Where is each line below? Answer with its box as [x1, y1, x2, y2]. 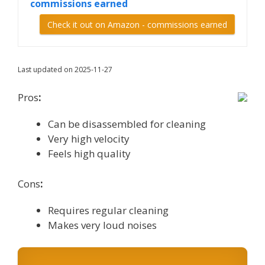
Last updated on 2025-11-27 [18, 64, 112, 75]
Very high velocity [48, 132, 130, 146]
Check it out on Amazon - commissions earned [47, 18, 227, 30]
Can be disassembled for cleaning [48, 117, 206, 131]
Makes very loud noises [48, 218, 157, 232]
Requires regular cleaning [48, 203, 169, 217]
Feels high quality [48, 147, 131, 161]
